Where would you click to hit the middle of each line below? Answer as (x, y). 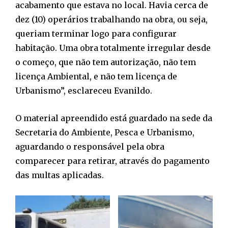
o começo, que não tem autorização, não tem (106, 62)
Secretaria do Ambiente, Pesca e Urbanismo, (105, 133)
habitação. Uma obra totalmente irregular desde (113, 48)
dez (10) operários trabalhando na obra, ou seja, (111, 20)
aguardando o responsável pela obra (90, 147)
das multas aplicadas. (60, 175)
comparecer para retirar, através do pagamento (112, 161)
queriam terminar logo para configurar (96, 34)
